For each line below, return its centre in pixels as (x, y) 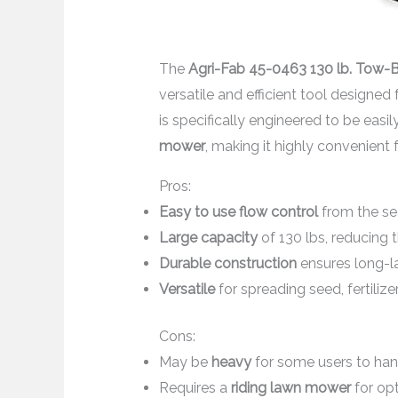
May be (185, 362)
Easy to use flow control (238, 212)
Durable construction (227, 264)
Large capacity (208, 238)
